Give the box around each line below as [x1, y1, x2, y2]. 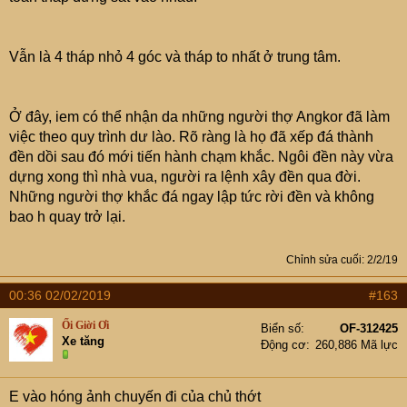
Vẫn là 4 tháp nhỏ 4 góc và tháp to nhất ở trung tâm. [9, 49, 341, 65]
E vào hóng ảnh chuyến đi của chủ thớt [9, 389, 261, 404]
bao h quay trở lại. [9, 209, 125, 224]
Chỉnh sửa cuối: [286, 253, 367, 266]
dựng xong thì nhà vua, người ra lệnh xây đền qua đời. [9, 169, 361, 184]
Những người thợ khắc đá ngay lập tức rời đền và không [9, 189, 374, 204]
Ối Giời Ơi [62, 319, 109, 332]
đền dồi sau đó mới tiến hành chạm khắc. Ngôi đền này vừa [9, 149, 393, 164]
